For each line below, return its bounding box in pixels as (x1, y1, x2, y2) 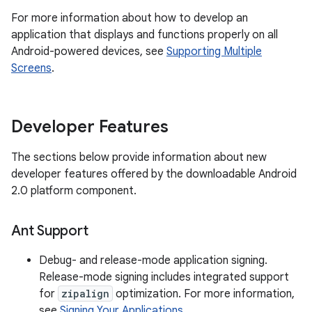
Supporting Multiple (166, 45, 262, 58)
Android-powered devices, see (11, 45, 166, 58)
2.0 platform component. (11, 184, 136, 198)
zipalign (61, 287, 109, 300)
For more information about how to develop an (11, 11, 248, 25)
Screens (11, 61, 52, 75)
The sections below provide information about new (11, 150, 267, 164)
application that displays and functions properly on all (11, 28, 278, 42)
